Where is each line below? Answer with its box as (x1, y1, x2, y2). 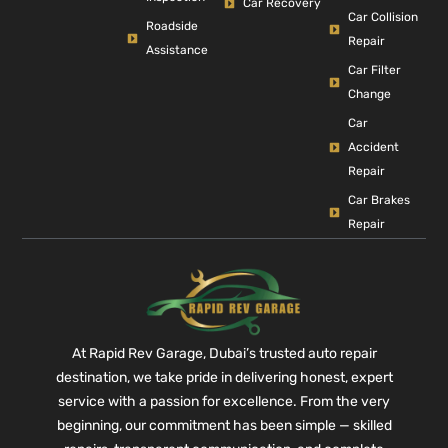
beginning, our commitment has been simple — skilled (56, 416, 392, 434)
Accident (347, 140, 399, 154)
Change (347, 87, 391, 101)
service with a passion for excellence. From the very (58, 392, 390, 410)
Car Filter (347, 63, 401, 77)
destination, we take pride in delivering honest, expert (55, 368, 393, 386)
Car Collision (347, 10, 418, 24)
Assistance (145, 43, 208, 58)
